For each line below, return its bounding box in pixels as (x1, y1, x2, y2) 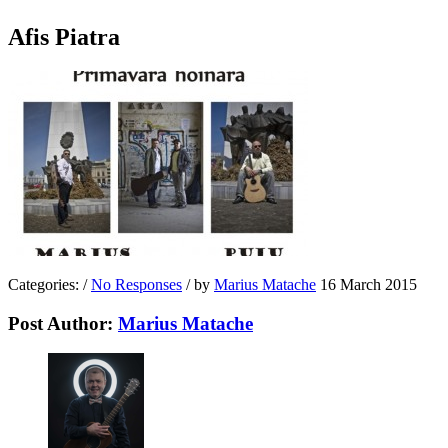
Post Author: (8, 312, 118, 334)
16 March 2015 (320, 275, 417, 293)
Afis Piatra (8, 23, 120, 50)
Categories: (8, 275, 83, 293)
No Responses (91, 275, 182, 293)
